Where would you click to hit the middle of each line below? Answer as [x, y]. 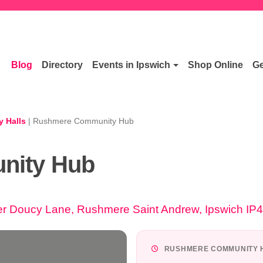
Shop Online [216, 65]
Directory [63, 65]
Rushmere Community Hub [83, 121]
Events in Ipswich [131, 65]
